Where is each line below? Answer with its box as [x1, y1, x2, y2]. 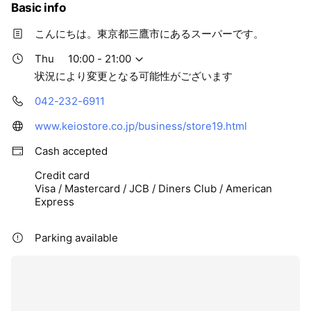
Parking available [35, 230, 118, 244]
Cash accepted [35, 144, 108, 158]
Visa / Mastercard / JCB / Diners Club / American [35, 181, 272, 195]
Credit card [35, 168, 90, 182]
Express [35, 194, 74, 208]
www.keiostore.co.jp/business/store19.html [35, 119, 247, 133]
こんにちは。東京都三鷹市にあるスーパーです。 [35, 26, 264, 40]
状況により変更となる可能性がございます [35, 69, 233, 83]
